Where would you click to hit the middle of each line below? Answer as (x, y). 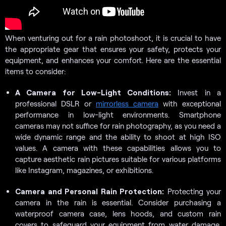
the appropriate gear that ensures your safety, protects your (113, 49)
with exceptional (190, 103)
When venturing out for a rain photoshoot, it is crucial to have (113, 38)
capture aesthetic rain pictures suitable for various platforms (118, 159)
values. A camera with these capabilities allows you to (118, 148)
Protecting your (192, 191)
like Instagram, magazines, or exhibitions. (84, 170)
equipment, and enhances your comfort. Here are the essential (113, 60)
